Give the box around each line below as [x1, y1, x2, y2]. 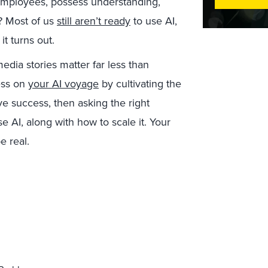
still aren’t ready [57, 13, 130, 29]
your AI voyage [28, 76, 99, 92]
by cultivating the [99, 76, 181, 92]
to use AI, [130, 13, 177, 29]
